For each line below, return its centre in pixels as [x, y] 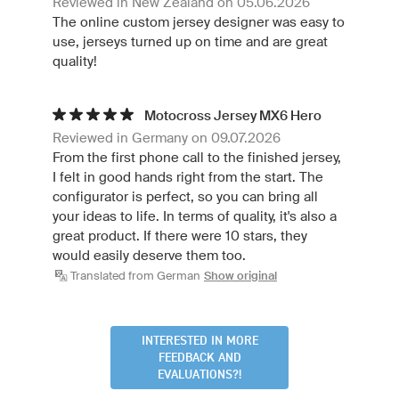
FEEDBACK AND [199, 358]
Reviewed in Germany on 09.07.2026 [167, 137]
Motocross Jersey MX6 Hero [233, 115]
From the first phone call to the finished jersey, [197, 157]
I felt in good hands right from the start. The [188, 176]
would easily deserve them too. [149, 255]
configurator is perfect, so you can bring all [185, 196]
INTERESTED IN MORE [199, 341]
